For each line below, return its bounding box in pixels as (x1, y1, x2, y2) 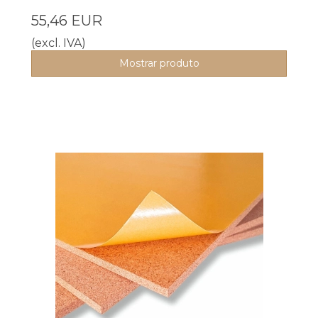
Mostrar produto (119, 57, 199, 70)
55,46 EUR (31, 12, 102, 30)
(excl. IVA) (31, 36, 86, 50)
